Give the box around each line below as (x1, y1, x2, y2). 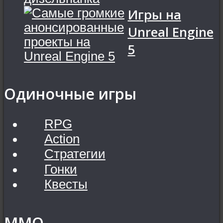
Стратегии (44, 147, 106, 161)
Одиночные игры (4, 84, 136, 105)
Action (44, 132, 80, 146)
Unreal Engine (127, 23, 214, 41)
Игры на (127, 5, 181, 23)
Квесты (44, 177, 88, 191)
